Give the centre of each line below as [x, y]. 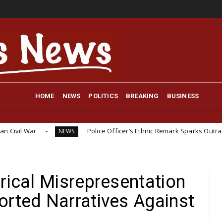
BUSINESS [183, 96]
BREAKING [142, 96]
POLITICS [103, 96]
